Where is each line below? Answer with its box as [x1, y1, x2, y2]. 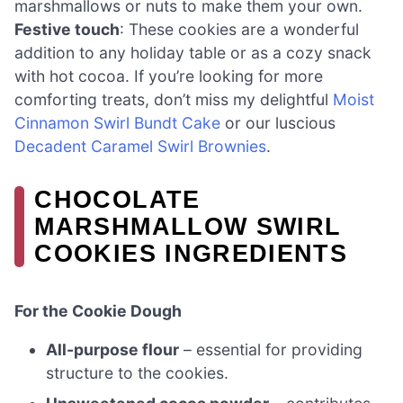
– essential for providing [179, 340, 363, 360]
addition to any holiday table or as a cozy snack [14, 43, 372, 63]
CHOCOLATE [34, 185, 201, 214]
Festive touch [14, 20, 120, 40]
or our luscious [220, 113, 336, 133]
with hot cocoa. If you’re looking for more [14, 67, 323, 86]
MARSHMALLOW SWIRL [34, 212, 342, 241]
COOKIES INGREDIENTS [34, 239, 348, 268]
